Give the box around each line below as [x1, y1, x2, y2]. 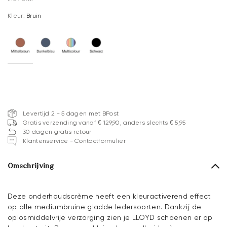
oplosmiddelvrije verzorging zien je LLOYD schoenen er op [8, 213, 213, 222]
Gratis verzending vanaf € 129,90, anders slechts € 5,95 [23, 119, 186, 127]
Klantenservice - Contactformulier [23, 137, 126, 145]
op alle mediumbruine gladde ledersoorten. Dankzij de [8, 203, 202, 211]
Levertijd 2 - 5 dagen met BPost [23, 110, 119, 118]
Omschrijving [8, 162, 54, 170]
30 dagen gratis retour [23, 128, 92, 136]
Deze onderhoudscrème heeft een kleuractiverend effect [8, 192, 211, 201]
